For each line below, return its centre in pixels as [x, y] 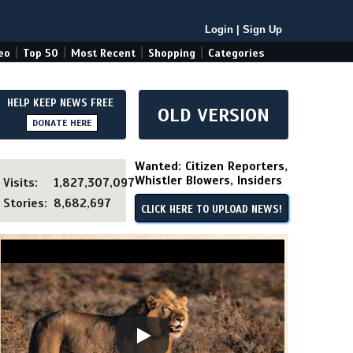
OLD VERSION [214, 115]
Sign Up [262, 30]
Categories [236, 53]
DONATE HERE [61, 123]
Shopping [172, 53]
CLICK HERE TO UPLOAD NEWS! [212, 210]
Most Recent [103, 53]
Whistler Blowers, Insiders [208, 180]
